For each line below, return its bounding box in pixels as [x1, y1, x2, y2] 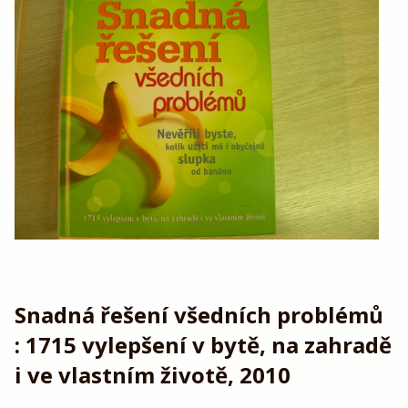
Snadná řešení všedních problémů [15, 299, 383, 330]
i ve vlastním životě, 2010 [15, 359, 291, 390]
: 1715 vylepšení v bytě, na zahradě [15, 329, 392, 360]
